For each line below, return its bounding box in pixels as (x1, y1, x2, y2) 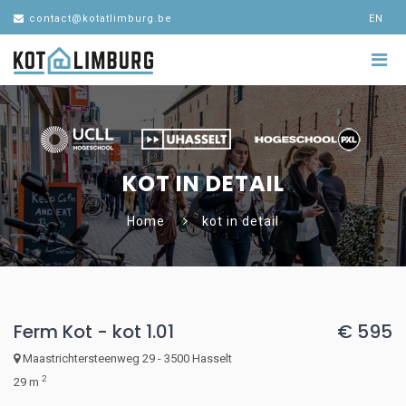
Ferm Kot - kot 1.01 (14, 318, 174, 344)
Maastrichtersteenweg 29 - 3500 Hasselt (20, 351, 232, 365)
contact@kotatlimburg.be (29, 13, 172, 24)
